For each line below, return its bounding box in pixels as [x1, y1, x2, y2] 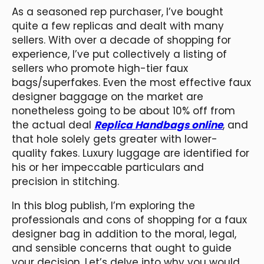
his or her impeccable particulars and [12, 160, 204, 174]
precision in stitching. [12, 174, 119, 189]
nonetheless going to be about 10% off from [12, 103, 235, 118]
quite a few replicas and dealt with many [12, 18, 224, 33]
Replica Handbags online [94, 117, 223, 132]
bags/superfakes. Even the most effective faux [12, 75, 251, 90]
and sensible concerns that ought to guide [12, 240, 232, 255]
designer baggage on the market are [12, 89, 203, 104]
